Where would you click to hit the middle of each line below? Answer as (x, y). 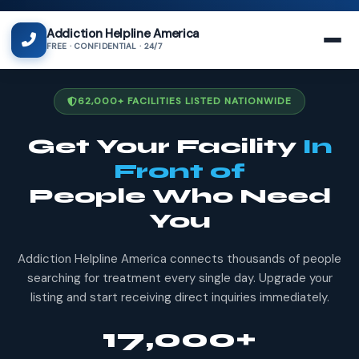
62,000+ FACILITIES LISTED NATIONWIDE (185, 101)
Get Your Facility (165, 146)
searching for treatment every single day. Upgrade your (179, 278)
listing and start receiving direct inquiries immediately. (179, 297)
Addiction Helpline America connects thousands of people (179, 259)
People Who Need (179, 196)
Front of (179, 171)
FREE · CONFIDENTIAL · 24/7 (104, 46)
